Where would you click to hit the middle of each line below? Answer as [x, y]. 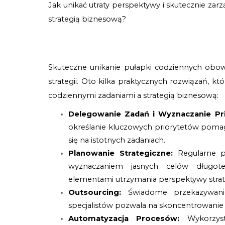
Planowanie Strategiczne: [123, 153]
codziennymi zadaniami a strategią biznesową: [134, 96]
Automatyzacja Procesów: [128, 219]
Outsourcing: [98, 193]
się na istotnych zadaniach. [117, 140]
